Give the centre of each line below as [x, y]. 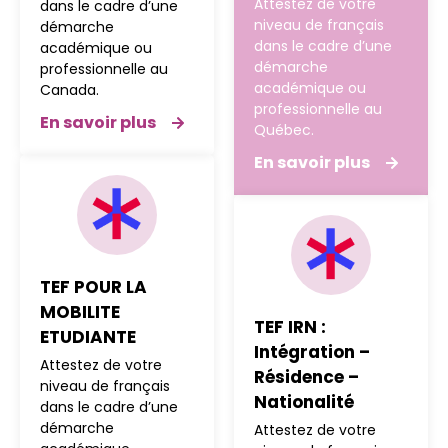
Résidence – [306, 376]
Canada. [69, 89]
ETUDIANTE [88, 336]
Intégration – [312, 351]
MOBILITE [80, 311]
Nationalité [304, 401]
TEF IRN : [290, 326]
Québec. [284, 129]
